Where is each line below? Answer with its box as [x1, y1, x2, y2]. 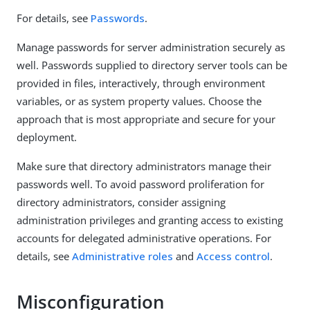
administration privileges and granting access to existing [17, 212, 283, 227]
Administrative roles [72, 248, 173, 263]
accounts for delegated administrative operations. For [17, 230, 271, 245]
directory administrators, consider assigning [17, 194, 226, 209]
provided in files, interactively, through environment [17, 75, 265, 90]
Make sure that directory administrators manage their [17, 158, 271, 173]
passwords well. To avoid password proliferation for [17, 176, 264, 191]
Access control [197, 248, 270, 263]
